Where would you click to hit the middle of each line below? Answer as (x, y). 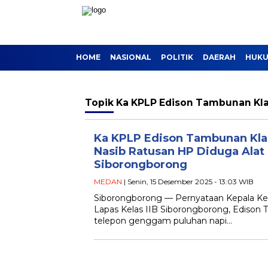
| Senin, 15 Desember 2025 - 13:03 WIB (188, 182)
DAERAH (219, 57)
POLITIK (177, 57)
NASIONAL (131, 57)
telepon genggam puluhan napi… (163, 221)
